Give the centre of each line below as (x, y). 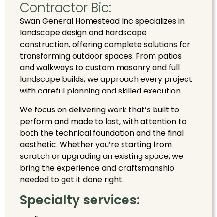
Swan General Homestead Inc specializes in (102, 21)
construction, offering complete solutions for (105, 45)
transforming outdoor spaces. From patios (101, 56)
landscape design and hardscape (83, 33)
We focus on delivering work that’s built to (100, 109)
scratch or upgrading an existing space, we (101, 156)
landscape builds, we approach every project (106, 79)
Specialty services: (80, 200)
